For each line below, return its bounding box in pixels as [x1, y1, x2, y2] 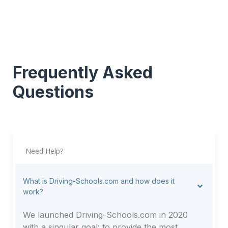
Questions [13, 82, 94, 102]
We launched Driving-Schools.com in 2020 [23, 210, 188, 220]
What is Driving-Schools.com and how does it [23, 177, 175, 186]
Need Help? [25, 146, 63, 156]
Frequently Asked [13, 63, 153, 83]
